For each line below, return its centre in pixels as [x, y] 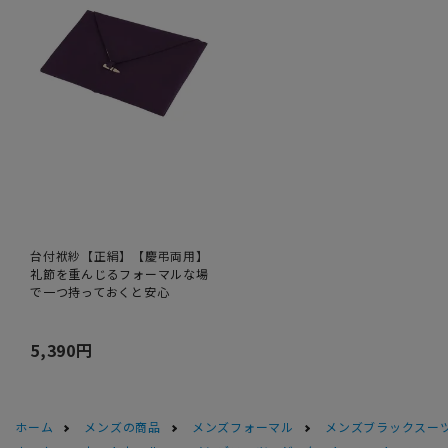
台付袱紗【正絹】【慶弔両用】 [119, 256]
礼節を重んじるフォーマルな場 [119, 274]
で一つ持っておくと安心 [100, 292]
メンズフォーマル [243, 427]
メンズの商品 [122, 427]
